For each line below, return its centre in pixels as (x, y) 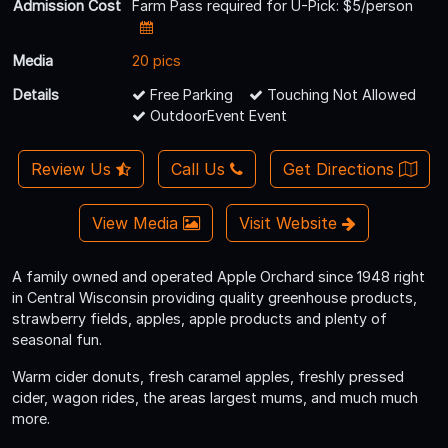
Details (36, 94)
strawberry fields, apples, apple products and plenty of (199, 318)
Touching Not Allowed (339, 94)
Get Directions (340, 168)
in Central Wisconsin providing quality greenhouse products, (214, 297)
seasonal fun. (57, 339)
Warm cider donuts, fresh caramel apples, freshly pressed (208, 376)
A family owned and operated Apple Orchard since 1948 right (218, 276)
